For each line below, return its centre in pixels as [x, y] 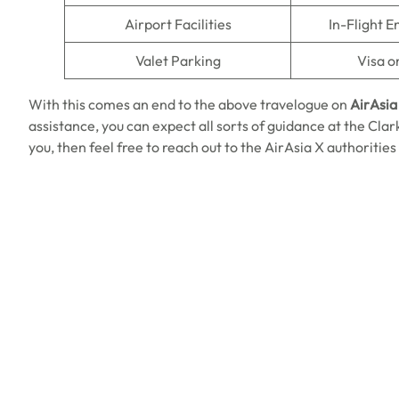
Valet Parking [178, 61]
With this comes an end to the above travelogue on [189, 104]
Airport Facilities [178, 24]
